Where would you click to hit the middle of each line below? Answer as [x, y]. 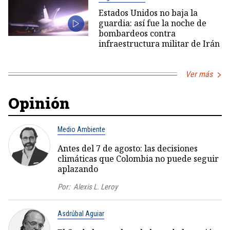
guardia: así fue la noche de [152, 23]
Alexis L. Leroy [95, 187]
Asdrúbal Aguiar [81, 213]
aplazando [78, 169]
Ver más [199, 74]
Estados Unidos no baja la [148, 13]
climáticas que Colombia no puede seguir [138, 158]
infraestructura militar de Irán [159, 43]
